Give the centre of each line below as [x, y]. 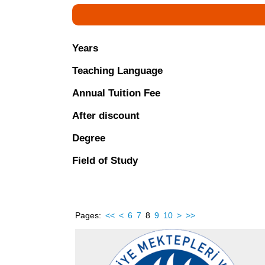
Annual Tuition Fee [116, 93]
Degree [89, 138]
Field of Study [105, 161]
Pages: [88, 216]
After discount [106, 116]
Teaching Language [117, 71]
